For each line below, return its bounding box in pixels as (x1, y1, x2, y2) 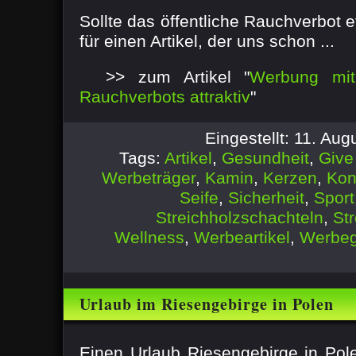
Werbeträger (102, 168, 195, 187)
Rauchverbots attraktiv (79, 87, 250, 106)
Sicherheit (228, 188, 304, 207)
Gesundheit (222, 149, 309, 167)
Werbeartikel (194, 228, 290, 246)
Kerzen (263, 168, 317, 187)
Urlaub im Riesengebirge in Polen (79, 292, 334, 315)
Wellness (114, 228, 184, 246)
